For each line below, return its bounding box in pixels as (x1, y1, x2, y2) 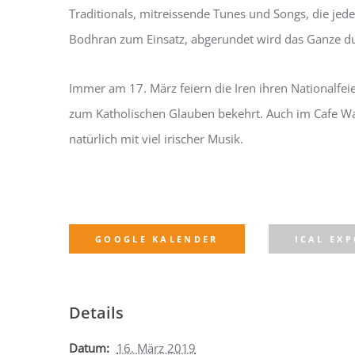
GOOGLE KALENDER (95, 232, 219, 245)
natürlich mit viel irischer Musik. (69, 130, 243, 147)
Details (69, 302, 124, 324)
